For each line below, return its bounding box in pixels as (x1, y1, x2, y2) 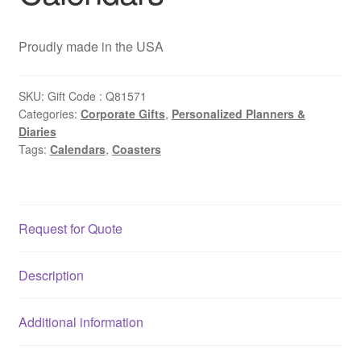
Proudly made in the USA (18, 37, 164, 56)
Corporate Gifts (80, 105, 165, 122)
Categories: (18, 105, 81, 122)
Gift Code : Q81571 (47, 87, 147, 104)
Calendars (49, 140, 106, 157)
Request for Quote (18, 218, 122, 238)
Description (18, 265, 84, 284)
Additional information (18, 312, 143, 331)
